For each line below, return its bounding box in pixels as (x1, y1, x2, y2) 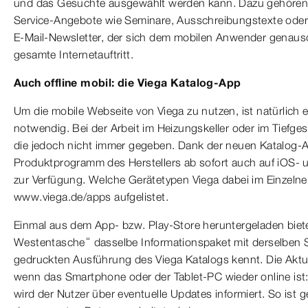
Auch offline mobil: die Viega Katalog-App (14, 75, 241, 89)
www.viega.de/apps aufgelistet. (14, 189, 168, 203)
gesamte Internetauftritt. (14, 47, 133, 61)
